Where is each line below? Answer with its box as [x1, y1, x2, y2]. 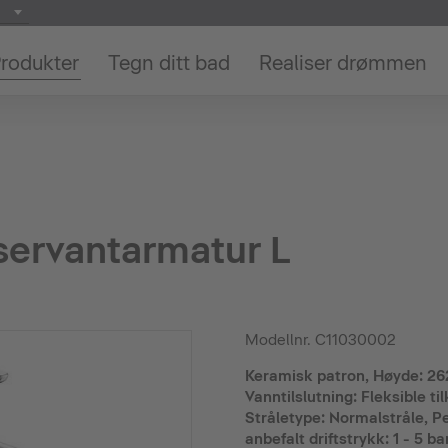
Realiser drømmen [258, 51, 427, 75]
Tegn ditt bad [107, 51, 230, 75]
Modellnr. [244, 331, 315, 349]
